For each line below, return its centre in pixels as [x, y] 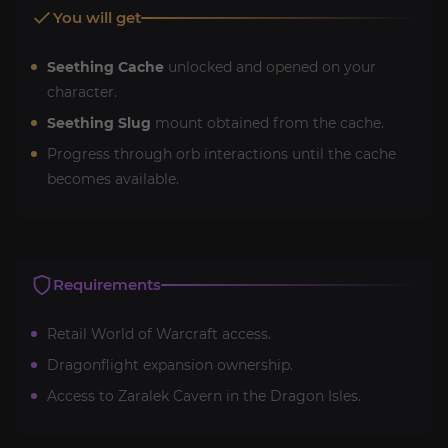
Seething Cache [105, 66]
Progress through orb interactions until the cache [221, 153]
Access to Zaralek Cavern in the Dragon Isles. [204, 395]
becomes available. [113, 178]
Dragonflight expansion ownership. [170, 364]
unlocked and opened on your [270, 66]
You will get [97, 17]
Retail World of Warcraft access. [159, 333]
